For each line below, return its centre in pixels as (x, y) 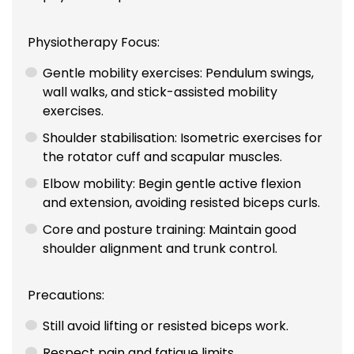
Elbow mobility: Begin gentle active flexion (172, 183)
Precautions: (66, 296)
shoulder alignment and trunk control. (160, 248)
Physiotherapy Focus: (94, 42)
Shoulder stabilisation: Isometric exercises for (183, 137)
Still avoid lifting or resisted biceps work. (166, 326)
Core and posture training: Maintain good (170, 229)
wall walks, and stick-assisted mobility (160, 92)
